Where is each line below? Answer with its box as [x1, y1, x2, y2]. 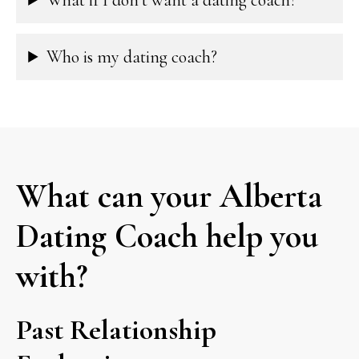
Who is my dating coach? [46, 46, 218, 68]
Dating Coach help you [16, 215, 319, 256]
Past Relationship [16, 312, 217, 347]
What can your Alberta [16, 175, 323, 216]
